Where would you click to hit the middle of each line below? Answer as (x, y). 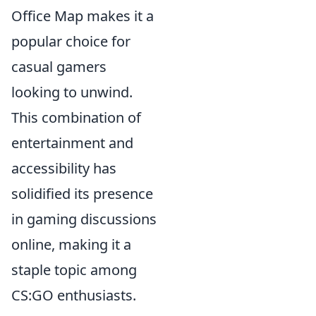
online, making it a (71, 245)
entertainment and (72, 143)
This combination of (76, 118)
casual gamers (59, 67)
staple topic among (74, 270)
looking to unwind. (72, 92)
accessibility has (64, 169)
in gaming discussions (84, 219)
